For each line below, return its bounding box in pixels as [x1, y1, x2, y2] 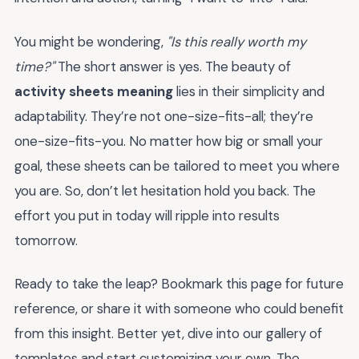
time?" [14, 57, 54, 75]
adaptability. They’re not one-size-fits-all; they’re [14, 107, 313, 125]
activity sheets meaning [14, 82, 173, 100]
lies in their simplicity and [173, 82, 325, 100]
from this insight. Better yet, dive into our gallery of [14, 325, 322, 343]
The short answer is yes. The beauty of [54, 57, 291, 75]
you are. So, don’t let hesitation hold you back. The [14, 181, 316, 200]
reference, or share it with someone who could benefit [14, 300, 344, 318]
